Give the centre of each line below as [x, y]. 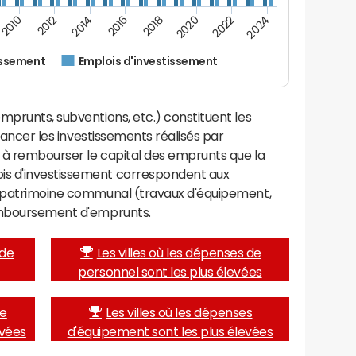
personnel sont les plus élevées [170, 271]
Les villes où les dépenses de [179, 252]
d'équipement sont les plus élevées [170, 331]
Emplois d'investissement [148, 62]
